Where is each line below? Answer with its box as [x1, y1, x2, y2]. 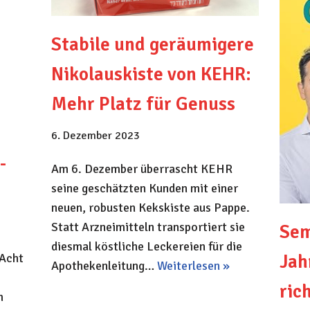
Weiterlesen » [156, 258, 230, 274]
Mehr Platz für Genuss [51, 93, 235, 116]
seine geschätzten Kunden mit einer [51, 181, 238, 197]
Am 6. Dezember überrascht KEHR [51, 161, 232, 177]
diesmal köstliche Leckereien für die [51, 239, 242, 255]
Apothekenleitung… [51, 258, 157, 274]
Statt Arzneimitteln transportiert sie [51, 219, 245, 235]
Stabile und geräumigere [51, 33, 254, 57]
